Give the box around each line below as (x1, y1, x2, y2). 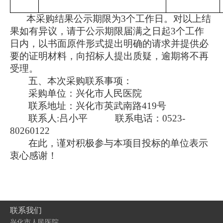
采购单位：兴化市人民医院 (28, 88, 142, 99)
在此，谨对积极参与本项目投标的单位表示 (28, 138, 208, 148)
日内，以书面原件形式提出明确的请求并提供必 (10, 38, 209, 49)
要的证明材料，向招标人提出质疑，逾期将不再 (10, 51, 209, 61)
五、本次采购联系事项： (28, 76, 132, 86)
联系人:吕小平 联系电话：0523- (28, 113, 185, 123)
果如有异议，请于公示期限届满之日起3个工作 (10, 26, 204, 36)
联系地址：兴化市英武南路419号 (28, 101, 206, 111)
